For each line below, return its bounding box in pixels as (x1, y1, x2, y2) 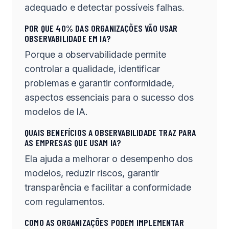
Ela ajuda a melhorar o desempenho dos (25, 153, 193, 164)
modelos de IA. (25, 106, 88, 117)
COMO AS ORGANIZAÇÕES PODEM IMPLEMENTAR (25, 216, 184, 228)
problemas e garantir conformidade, (25, 77, 175, 88)
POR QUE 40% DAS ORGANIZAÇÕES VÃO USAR (25, 22, 178, 34)
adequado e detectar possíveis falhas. (25, 2, 185, 13)
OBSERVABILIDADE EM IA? (25, 32, 111, 44)
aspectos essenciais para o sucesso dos (25, 91, 194, 103)
